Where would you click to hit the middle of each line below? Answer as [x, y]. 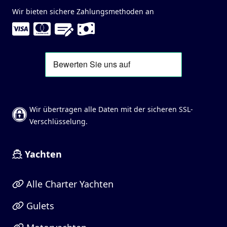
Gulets [39, 205]
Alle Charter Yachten [68, 184]
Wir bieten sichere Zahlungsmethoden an [83, 11]
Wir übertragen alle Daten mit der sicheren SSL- [111, 109]
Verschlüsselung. [59, 121]
